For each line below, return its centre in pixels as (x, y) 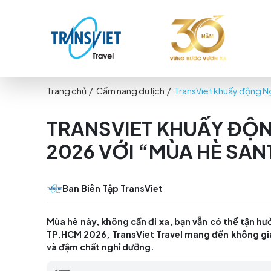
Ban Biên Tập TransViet (132, 221)
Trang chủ (78, 107)
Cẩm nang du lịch (153, 107)
